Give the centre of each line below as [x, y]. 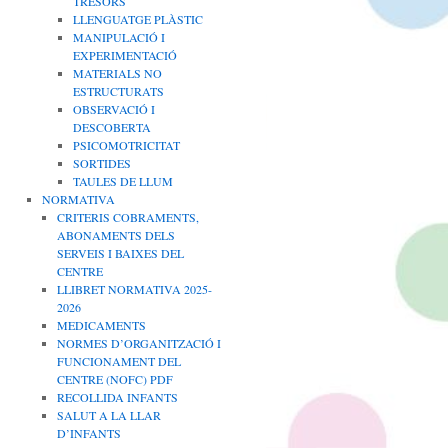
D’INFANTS [89, 433]
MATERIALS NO [117, 73]
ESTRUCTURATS [118, 91]
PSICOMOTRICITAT [126, 145]
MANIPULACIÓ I [118, 37]
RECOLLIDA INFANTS [118, 397]
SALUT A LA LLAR [109, 415]
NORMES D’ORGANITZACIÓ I [139, 343]
